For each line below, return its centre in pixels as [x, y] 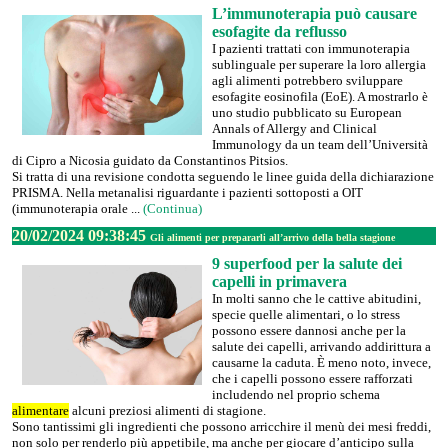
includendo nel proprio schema [296, 394]
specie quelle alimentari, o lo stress [306, 314]
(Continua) [172, 208]
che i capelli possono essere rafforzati [312, 378]
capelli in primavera [279, 281]
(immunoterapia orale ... [77, 208]
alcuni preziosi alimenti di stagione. [167, 410]
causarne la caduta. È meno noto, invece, [321, 362]
